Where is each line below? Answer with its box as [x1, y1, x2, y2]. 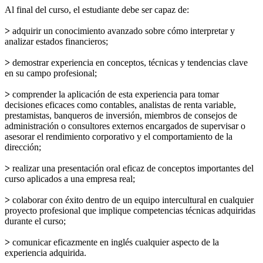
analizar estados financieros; [5, 36, 108, 47]
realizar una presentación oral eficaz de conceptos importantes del [10, 163, 254, 174]
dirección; [5, 142, 41, 153]
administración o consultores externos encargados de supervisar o [5, 121, 245, 131]
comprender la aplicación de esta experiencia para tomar [10, 89, 219, 100]
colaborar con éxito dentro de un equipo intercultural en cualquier [10, 195, 254, 205]
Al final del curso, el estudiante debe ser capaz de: [5, 5, 189, 15]
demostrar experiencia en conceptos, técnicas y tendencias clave [10, 58, 248, 68]
